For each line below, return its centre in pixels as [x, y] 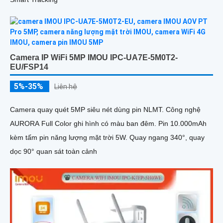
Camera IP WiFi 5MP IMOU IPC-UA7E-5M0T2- [94, 58]
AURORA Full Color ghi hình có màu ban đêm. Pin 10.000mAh [108, 124]
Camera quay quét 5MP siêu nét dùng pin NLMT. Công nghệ [105, 110]
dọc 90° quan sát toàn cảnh [54, 152]
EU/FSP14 [29, 67]
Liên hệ [66, 87]
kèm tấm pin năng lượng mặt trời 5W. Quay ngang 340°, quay [107, 138]
